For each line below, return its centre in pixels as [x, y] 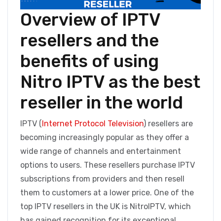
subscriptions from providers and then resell [102, 179]
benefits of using [90, 61]
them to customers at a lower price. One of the [107, 193]
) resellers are [168, 124]
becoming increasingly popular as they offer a [105, 138]
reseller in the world [102, 103]
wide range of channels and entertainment [101, 151]
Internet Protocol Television [93, 124]
